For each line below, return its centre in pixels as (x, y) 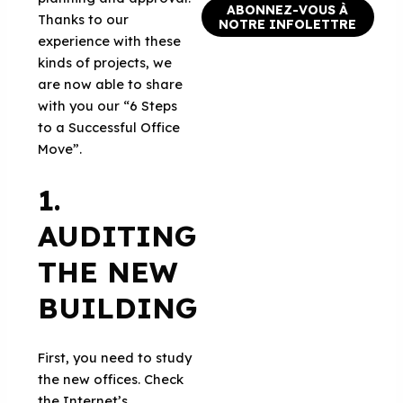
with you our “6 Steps (108, 105)
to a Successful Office (109, 127)
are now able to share (111, 84)
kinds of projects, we (105, 62)
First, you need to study (115, 357)
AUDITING (118, 235)
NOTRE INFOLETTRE (288, 24)
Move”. (60, 148)
